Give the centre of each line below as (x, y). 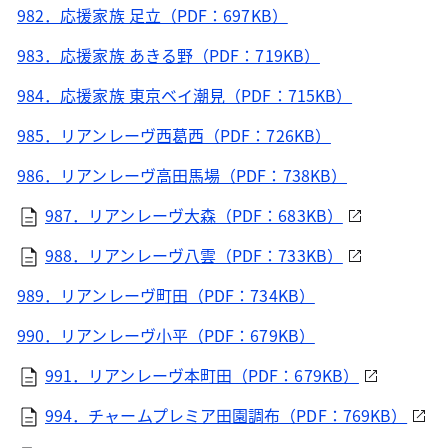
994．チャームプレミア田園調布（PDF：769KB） (226, 415)
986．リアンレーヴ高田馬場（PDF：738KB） (182, 175)
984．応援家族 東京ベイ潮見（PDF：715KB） (185, 95)
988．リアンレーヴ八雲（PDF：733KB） (194, 255)
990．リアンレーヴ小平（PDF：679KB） (166, 335)
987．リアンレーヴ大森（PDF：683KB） (194, 215)
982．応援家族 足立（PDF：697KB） (152, 15)
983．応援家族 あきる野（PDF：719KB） (168, 55)
